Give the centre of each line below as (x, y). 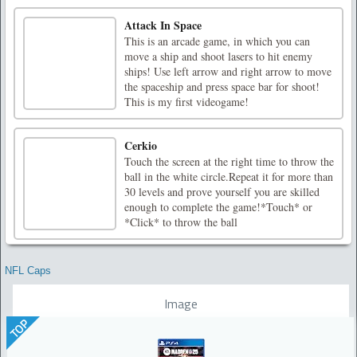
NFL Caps (28, 270)
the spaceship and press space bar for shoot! (222, 86)
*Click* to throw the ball (181, 222)
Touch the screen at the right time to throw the (229, 161)
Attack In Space (163, 25)
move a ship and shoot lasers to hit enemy (218, 56)
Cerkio (141, 145)
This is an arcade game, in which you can (217, 41)
